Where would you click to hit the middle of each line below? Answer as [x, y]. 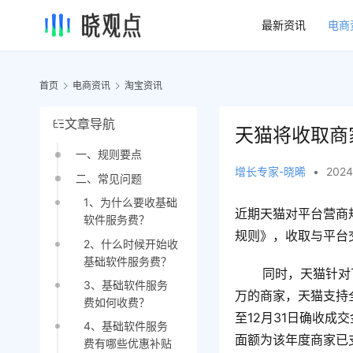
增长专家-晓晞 [271, 172]
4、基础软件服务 [125, 326]
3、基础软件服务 [125, 284]
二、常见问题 [108, 178]
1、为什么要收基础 [130, 203]
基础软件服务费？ [127, 261]
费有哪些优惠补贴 [127, 344]
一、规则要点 [108, 154]
